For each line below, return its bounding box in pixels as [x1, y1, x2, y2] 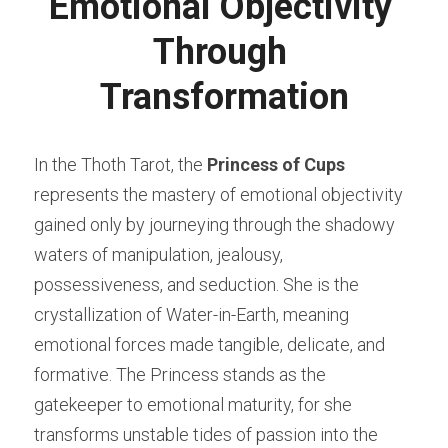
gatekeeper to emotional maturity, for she [34, 394, 352, 416]
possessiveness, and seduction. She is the [34, 274, 359, 296]
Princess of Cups [207, 154, 345, 176]
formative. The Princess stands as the [34, 364, 326, 386]
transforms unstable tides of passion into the [34, 424, 378, 446]
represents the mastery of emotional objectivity [34, 184, 403, 206]
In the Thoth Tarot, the [34, 154, 207, 176]
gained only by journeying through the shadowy [34, 214, 395, 236]
